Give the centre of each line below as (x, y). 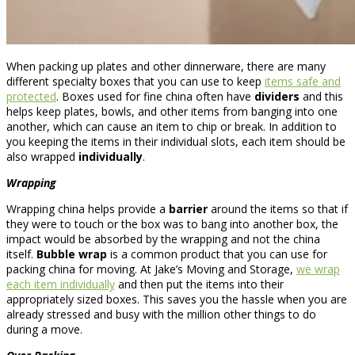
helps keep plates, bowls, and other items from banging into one (172, 111)
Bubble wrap (72, 254)
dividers (277, 96)
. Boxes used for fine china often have (155, 96)
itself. (21, 254)
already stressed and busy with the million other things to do (161, 314)
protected (31, 96)
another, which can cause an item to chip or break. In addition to (172, 126)
